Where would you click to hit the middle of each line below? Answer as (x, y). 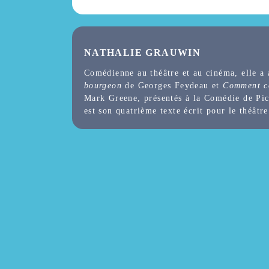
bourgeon (103, 86)
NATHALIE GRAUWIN (142, 52)
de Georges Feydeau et (172, 86)
